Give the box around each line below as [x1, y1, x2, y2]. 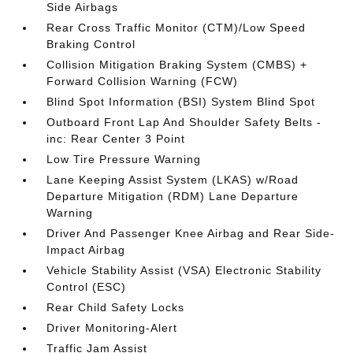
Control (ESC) [46, 281, 127, 294]
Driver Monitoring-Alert [46, 321, 178, 335]
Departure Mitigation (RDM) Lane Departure [46, 190, 299, 203]
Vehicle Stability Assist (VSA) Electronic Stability [46, 264, 322, 277]
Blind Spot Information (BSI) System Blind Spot [46, 95, 316, 109]
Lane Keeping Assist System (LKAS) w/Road [46, 173, 299, 187]
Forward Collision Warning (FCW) [46, 75, 239, 88]
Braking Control [46, 38, 136, 51]
